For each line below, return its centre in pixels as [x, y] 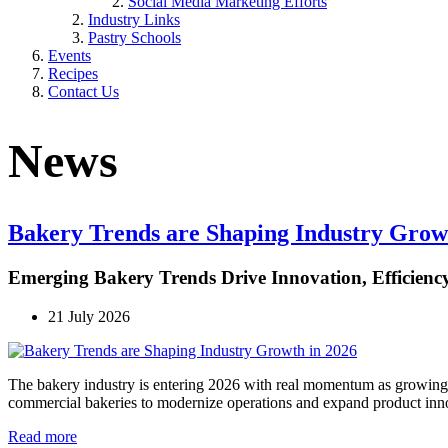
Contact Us [83, 91]
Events [69, 55]
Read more [42, 436]
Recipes [73, 73]
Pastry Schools [134, 37]
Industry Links [134, 19]
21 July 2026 [89, 316]
